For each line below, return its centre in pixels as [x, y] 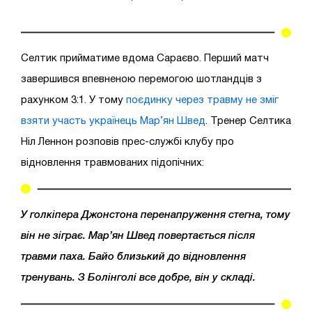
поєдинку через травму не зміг [202, 100]
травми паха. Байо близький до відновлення [133, 257]
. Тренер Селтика [248, 121]
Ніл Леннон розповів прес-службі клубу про [127, 142]
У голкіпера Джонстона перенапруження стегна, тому [156, 215]
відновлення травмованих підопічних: [112, 163]
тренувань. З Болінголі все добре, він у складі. [138, 278]
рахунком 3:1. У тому [73, 100]
